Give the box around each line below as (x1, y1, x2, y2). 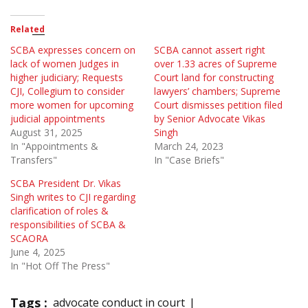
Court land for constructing (154, 70, 274, 84)
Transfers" (10, 153, 57, 166)
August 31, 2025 (10, 125, 82, 139)
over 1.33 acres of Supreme (154, 56, 277, 70)
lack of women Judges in (10, 56, 119, 70)
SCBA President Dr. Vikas (10, 176, 121, 190)
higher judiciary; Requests (10, 70, 123, 84)
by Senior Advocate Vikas (154, 111, 265, 125)
